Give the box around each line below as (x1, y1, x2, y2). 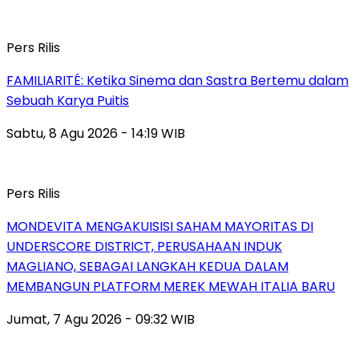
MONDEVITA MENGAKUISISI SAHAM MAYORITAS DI (6, 216, 313, 236)
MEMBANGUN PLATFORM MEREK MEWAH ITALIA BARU (6, 276, 335, 296)
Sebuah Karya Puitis (6, 91, 129, 110)
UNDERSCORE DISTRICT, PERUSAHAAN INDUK (6, 236, 282, 256)
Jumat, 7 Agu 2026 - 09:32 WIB (6, 309, 195, 329)
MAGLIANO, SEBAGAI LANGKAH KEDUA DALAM (6, 256, 288, 276)
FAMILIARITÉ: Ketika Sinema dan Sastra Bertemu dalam (6, 71, 349, 90)
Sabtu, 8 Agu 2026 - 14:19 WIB (6, 123, 185, 143)
